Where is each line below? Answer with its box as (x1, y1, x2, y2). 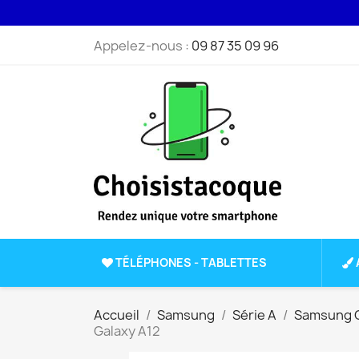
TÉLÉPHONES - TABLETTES (115, 255, 267, 271)
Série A (232, 306, 276, 325)
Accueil (94, 306, 139, 325)
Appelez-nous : (94, 37, 192, 54)
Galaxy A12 (94, 322, 160, 341)
